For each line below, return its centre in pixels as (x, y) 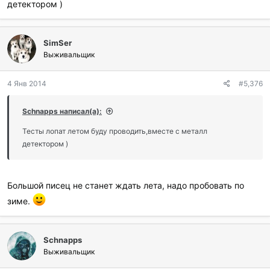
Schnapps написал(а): (62, 111)
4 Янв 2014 (27, 83)
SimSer (58, 43)
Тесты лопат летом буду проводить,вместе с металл (115, 131)
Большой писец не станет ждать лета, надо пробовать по (126, 185)
